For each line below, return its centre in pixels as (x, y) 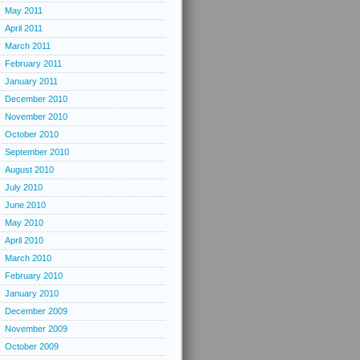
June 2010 (25, 205)
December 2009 (36, 311)
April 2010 (24, 240)
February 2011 (33, 63)
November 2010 (36, 117)
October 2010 (32, 134)
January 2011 (31, 81)
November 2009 (36, 329)
